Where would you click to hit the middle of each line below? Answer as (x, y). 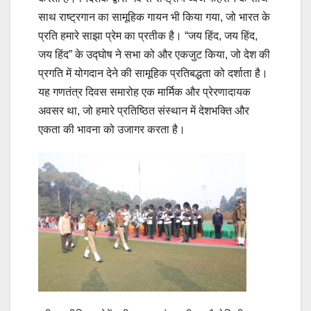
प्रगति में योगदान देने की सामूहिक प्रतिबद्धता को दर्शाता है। (153, 74)
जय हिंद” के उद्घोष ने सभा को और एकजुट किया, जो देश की (154, 55)
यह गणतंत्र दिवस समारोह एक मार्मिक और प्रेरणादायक (144, 92)
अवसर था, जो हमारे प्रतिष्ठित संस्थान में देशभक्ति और (144, 111)
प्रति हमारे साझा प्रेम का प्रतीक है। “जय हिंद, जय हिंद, (148, 36)
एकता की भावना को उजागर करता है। (112, 130)
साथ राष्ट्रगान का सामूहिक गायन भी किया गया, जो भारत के (154, 17)
